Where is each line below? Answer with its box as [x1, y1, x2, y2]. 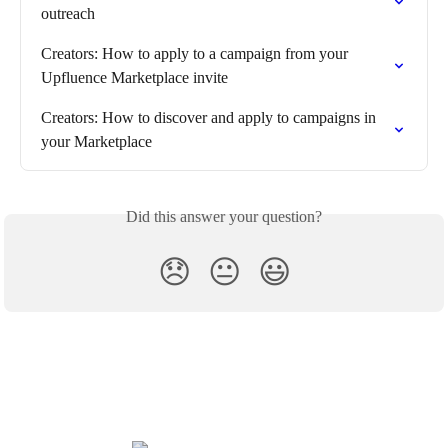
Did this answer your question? [126, 208, 322, 226]
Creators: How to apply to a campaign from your [41, 45, 352, 63]
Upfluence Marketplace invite [41, 69, 228, 87]
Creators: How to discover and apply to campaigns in [41, 109, 380, 127]
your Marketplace [41, 133, 152, 151]
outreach [41, 5, 95, 23]
